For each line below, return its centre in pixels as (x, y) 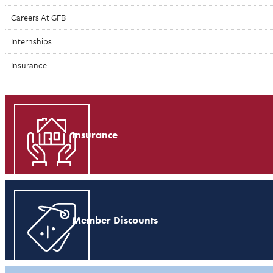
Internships (31, 41)
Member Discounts (115, 220)
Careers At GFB (38, 17)
